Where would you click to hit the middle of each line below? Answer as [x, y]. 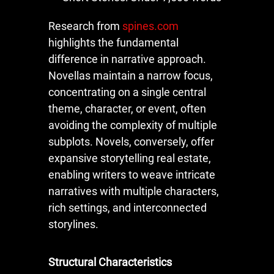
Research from [85, 26]
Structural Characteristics [110, 262]
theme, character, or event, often [127, 108]
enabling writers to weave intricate [132, 174]
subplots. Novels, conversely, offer [131, 141]
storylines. [73, 224]
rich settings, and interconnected [128, 207]
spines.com [150, 26]
